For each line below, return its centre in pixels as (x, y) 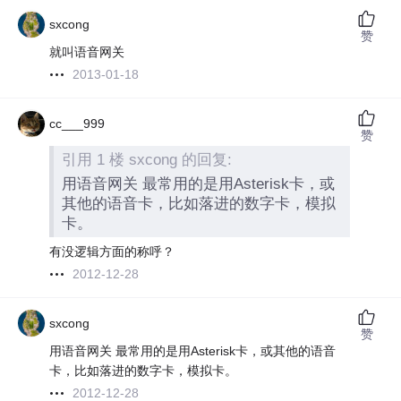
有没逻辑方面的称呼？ (112, 252)
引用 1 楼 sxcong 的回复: (147, 159)
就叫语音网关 (87, 52)
